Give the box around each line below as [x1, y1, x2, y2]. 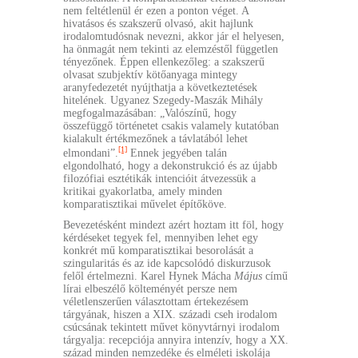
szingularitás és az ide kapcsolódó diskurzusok [63, 257, 271, 269]
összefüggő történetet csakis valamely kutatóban [63, 120, 279, 132]
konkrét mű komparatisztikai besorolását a [63, 244, 253, 257]
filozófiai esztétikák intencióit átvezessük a [63, 172, 256, 185]
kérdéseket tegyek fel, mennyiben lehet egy [63, 231, 258, 244]
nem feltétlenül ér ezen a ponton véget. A [63, 5, 249, 17]
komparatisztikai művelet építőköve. [63, 197, 227, 210]
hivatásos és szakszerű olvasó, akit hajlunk [63, 18, 253, 30]
